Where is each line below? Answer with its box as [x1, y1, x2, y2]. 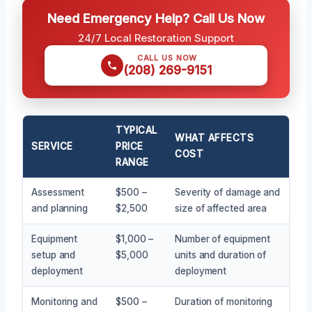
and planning [31, 202, 88, 214]
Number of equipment [175, 233, 270, 244]
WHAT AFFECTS [175, 132, 254, 143]
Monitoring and [31, 295, 97, 307]
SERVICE [31, 140, 73, 152]
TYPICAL [116, 124, 157, 136]
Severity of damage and [175, 186, 281, 198]
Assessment [31, 186, 85, 198]
